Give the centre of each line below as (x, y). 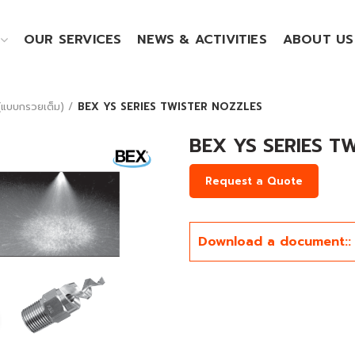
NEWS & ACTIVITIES (202, 40)
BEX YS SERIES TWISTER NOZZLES (170, 107)
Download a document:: (274, 242)
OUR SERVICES (73, 40)
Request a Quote (254, 181)
